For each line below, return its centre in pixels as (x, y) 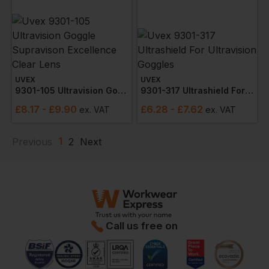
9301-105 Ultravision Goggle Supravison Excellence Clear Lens (122, 90)
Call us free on (142, 226)
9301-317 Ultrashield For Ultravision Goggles (249, 90)
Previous (32, 142)
